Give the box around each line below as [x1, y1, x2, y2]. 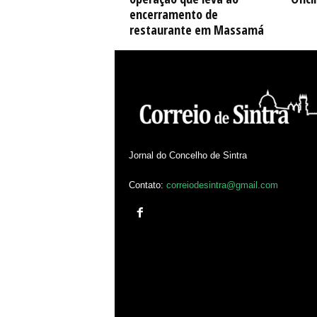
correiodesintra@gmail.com [166, 180, 278, 190]
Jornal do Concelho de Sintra [128, 150, 247, 161]
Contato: [128, 180, 166, 190]
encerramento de [129, 6, 218, 23]
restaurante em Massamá [129, 21, 264, 38]
